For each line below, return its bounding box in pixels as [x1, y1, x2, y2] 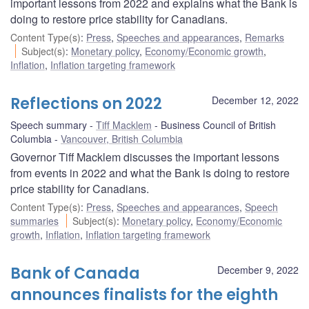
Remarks [245, 30, 284, 44]
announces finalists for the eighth [10, 283, 278, 306]
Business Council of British [161, 117, 276, 132]
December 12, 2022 [212, 92, 299, 107]
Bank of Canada [10, 262, 140, 284]
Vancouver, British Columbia [61, 131, 183, 146]
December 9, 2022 [217, 262, 299, 277]
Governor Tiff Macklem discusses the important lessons [10, 148, 279, 165]
